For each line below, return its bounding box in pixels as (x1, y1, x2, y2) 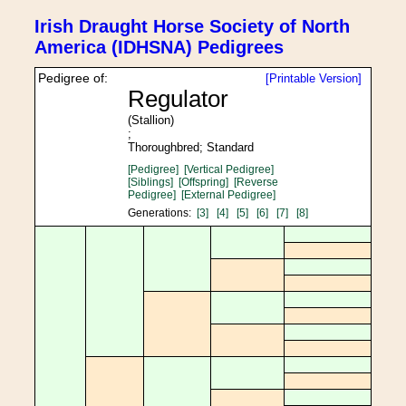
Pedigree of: (38, 71, 108, 85)
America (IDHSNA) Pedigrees (34, 37, 284, 57)
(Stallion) (127, 113, 174, 127)
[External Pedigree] (180, 188, 275, 201)
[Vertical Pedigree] (183, 163, 274, 176)
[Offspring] (178, 176, 228, 188)
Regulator (127, 85, 228, 112)
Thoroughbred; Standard (127, 140, 254, 154)
